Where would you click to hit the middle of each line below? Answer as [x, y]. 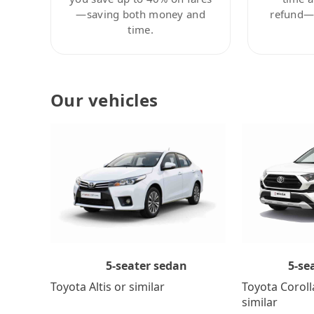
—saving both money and [141, 14]
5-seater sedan [146, 265]
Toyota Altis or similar [108, 286]
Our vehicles [104, 100]
